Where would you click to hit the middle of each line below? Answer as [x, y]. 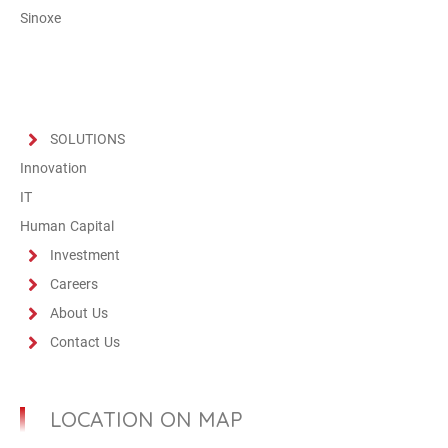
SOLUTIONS [87, 140]
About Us [79, 314]
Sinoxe [40, 19]
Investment [85, 256]
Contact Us [85, 343]
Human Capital [67, 227]
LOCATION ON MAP [146, 418]
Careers [74, 285]
